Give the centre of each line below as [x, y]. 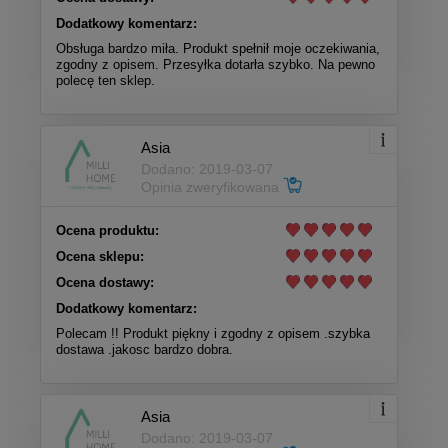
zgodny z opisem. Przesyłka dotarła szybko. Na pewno [215, 65]
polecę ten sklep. [105, 81]
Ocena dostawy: [105, 283]
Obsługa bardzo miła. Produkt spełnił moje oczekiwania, [218, 49]
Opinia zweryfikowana [212, 186]
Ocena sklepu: [100, 257]
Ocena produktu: [107, 231]
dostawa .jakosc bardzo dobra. [144, 350]
